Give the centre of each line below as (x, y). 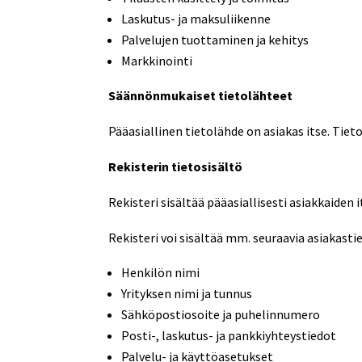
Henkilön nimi (161, 272)
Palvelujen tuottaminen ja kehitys (215, 39)
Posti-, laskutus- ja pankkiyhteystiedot (229, 335)
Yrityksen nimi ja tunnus (187, 293)
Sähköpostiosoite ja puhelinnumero (221, 314)
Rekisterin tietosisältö (176, 166)
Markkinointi (157, 60)
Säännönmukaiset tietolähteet (201, 95)
